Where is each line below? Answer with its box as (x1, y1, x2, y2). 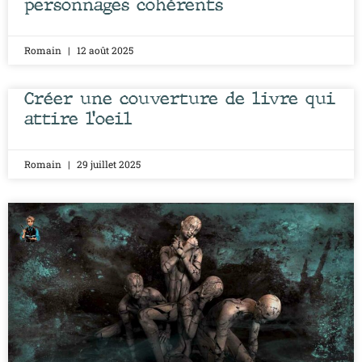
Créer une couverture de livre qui (24, 86, 335, 110)
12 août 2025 (74, 43, 133, 57)
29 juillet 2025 (74, 157, 141, 170)
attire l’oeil (24, 107, 133, 130)
